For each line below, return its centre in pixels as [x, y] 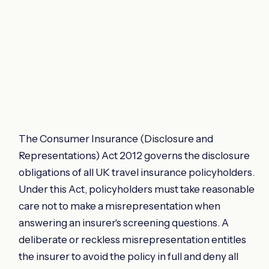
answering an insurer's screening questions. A [124, 222]
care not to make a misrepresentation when [119, 206]
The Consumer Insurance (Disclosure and [116, 138]
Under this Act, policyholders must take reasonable [137, 189]
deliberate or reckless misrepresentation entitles [132, 239]
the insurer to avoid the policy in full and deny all [128, 256]
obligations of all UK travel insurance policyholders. [137, 172]
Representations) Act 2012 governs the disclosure [134, 155]
